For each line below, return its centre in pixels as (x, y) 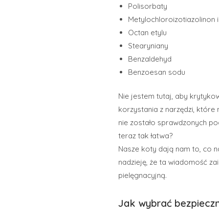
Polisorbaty (148, 6)
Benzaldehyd (150, 59)
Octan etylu (147, 32)
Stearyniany (148, 45)
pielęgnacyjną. (142, 175)
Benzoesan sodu (157, 72)
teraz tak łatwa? (145, 136)
